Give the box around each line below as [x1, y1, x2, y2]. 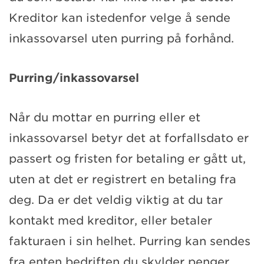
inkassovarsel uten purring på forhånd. [9, 31, 237, 45]
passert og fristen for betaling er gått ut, [9, 151, 246, 166]
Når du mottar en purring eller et [9, 110, 200, 124]
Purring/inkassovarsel [9, 71, 139, 85]
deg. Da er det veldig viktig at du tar [9, 193, 223, 207]
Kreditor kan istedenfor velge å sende [9, 11, 230, 25]
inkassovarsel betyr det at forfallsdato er [9, 131, 249, 145]
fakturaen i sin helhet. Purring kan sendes [9, 234, 250, 248]
